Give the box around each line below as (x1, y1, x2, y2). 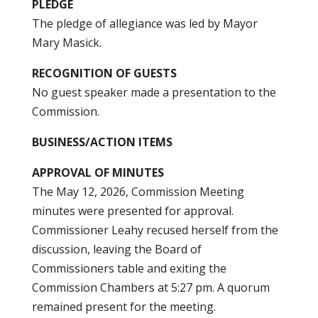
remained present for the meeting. (31, 299, 216, 314)
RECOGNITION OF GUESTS (31, 65, 177, 81)
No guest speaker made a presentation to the (31, 84, 276, 100)
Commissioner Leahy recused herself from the (31, 222, 278, 238)
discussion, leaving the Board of (31, 241, 202, 257)
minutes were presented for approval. (31, 203, 234, 219)
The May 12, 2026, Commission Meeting (31, 184, 244, 199)
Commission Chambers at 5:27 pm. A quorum (31, 280, 270, 295)
